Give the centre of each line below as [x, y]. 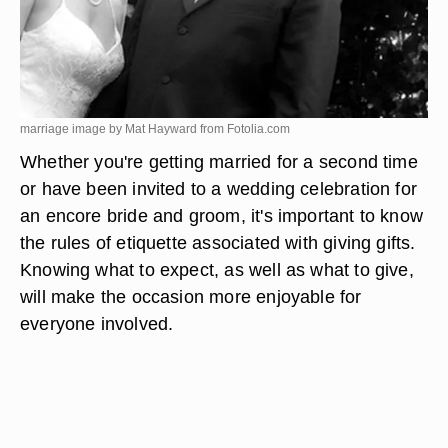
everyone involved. [97, 323]
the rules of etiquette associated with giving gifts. [218, 242]
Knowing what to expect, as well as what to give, [217, 269]
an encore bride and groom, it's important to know [222, 215]
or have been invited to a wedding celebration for [219, 188]
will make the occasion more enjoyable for [191, 296]
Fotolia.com [258, 129]
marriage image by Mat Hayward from [123, 129]
